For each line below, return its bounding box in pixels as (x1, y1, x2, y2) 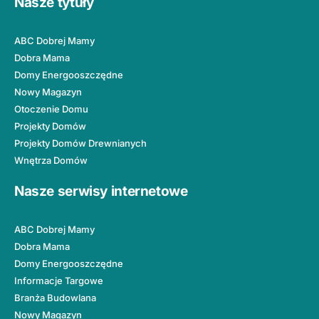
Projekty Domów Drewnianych (14, 137, 147, 150)
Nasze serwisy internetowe (14, 182, 188, 199)
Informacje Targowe (14, 275, 103, 287)
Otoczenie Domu (14, 103, 88, 115)
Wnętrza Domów (14, 155, 88, 167)
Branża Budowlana (14, 292, 96, 304)
